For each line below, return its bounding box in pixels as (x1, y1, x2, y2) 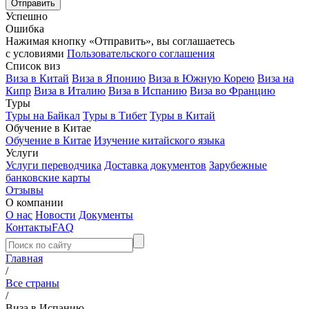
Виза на (257, 72, 294, 84)
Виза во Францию (190, 85, 275, 97)
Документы (79, 209, 133, 221)
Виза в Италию (34, 85, 106, 97)
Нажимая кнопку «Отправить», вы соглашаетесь (6, 35, 235, 47)
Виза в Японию (72, 72, 146, 84)
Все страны (6, 277, 59, 289)
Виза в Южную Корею (148, 72, 255, 84)
